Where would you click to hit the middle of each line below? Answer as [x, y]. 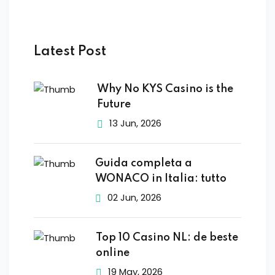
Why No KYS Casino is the [165, 89]
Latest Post [70, 51]
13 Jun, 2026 [136, 123]
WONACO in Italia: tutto [161, 178]
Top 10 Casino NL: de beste [167, 237]
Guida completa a [144, 163]
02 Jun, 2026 [134, 197]
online [113, 253]
